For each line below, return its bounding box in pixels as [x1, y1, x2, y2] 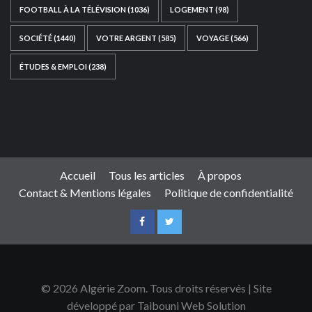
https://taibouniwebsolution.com [76, 118, 233, 132]
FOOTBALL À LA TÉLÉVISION [19, 4, 126, 14]
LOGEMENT [170, 4, 214, 14]
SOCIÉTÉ [19, 33, 52, 42]
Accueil [59, 168, 95, 182]
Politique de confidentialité [164, 185, 293, 199]
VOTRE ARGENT [96, 33, 157, 42]
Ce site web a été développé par [10, 100, 164, 114]
